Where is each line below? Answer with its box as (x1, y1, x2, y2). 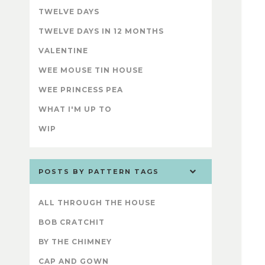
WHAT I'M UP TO (38, 105, 112, 114)
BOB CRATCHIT (38, 218, 105, 227)
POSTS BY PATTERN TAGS (38, 167, 159, 176)
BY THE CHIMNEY (38, 237, 112, 247)
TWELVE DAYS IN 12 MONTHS (38, 27, 164, 36)
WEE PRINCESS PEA (38, 85, 123, 95)
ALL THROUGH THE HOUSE (38, 198, 156, 208)
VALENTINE (38, 46, 88, 56)
